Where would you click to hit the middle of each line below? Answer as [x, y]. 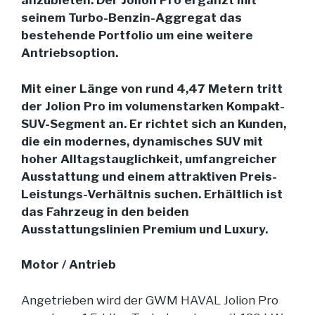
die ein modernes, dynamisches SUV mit [142, 141]
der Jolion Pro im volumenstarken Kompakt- [153, 106]
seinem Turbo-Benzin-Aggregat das [131, 18]
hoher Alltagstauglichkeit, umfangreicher [149, 159]
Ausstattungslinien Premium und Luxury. [144, 229]
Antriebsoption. [70, 53]
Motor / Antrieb [69, 265]
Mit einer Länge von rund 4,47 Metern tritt [152, 88]
